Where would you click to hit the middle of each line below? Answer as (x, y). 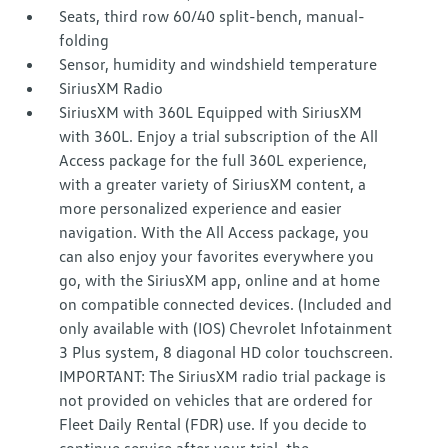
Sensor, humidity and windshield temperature (218, 64)
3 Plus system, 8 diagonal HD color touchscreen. (226, 352)
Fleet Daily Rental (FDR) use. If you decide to (213, 424)
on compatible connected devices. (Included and (226, 304)
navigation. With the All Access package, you (214, 232)
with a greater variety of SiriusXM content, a (213, 184)
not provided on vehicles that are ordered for (216, 400)
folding (84, 40)
